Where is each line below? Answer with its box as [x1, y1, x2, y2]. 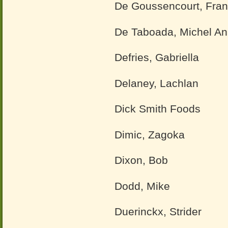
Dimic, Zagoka [115, 128, 185, 140]
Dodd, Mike [115, 180, 170, 192]
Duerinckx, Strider [115, 206, 202, 217]
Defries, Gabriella [115, 51, 199, 63]
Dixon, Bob [115, 154, 168, 166]
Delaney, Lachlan [115, 77, 198, 89]
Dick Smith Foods [115, 103, 201, 115]
